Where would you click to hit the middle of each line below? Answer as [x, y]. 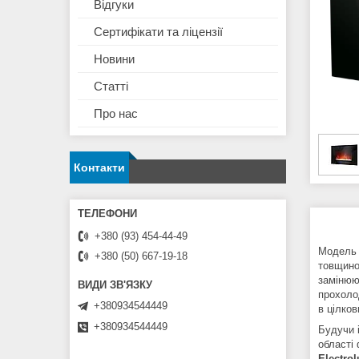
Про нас [116, 114]
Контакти [99, 168]
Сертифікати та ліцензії [158, 32]
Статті [111, 87]
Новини [114, 59]
